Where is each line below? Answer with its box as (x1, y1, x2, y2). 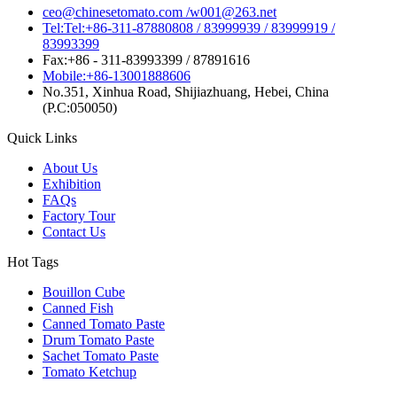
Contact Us (43, 223, 105, 239)
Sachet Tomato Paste (43, 347, 159, 363)
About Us (43, 160, 97, 175)
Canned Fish (43, 300, 113, 315)
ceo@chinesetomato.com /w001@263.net (43, 4, 276, 19)
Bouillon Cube (43, 284, 125, 300)
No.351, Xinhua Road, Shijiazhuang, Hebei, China (43, 83, 329, 99)
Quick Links (7, 129, 77, 145)
